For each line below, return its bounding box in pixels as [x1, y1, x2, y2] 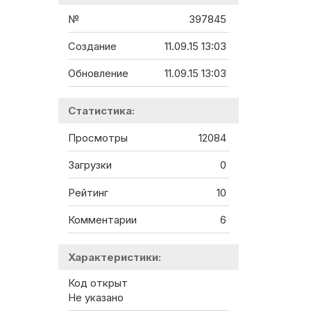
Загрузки [68, 158, 112, 172]
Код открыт [68, 276, 128, 290]
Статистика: [68, 104, 135, 118]
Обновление [68, 67, 128, 81]
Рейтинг [68, 185, 108, 199]
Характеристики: [68, 251, 161, 264]
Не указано [68, 291, 124, 305]
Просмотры [68, 131, 128, 144]
